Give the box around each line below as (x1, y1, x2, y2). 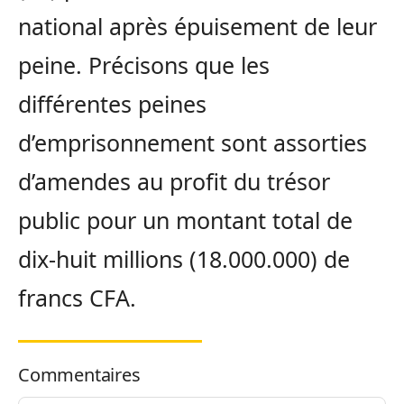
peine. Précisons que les (18, 50, 270, 81)
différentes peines (18, 88, 207, 120)
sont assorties (221, 127, 367, 159)
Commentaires (18, 363, 141, 388)
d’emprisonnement (18, 127, 221, 159)
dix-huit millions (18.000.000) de (18, 243, 350, 275)
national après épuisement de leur (18, 11, 377, 42)
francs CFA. (18, 282, 136, 314)
